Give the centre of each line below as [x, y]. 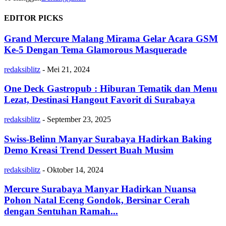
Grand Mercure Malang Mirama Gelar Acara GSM [111, 38]
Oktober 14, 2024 [75, 169]
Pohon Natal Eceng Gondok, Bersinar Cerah [97, 200]
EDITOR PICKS [34, 18]
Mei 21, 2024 [68, 69]
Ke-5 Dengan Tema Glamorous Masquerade [95, 49]
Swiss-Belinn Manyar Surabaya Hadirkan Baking [108, 139]
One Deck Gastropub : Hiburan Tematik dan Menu [111, 89]
